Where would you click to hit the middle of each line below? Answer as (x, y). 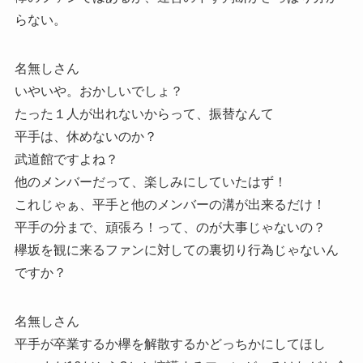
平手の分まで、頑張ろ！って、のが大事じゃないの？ (170, 228)
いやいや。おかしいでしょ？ (98, 92)
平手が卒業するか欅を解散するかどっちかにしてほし (170, 344)
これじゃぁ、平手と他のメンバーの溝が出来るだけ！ (170, 205)
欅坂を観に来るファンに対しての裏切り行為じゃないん (176, 250)
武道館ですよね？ (66, 160)
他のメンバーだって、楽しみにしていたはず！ (150, 182)
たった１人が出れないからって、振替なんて (144, 114)
